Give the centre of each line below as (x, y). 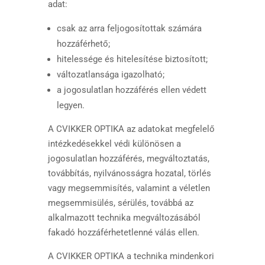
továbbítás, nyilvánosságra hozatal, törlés (129, 173)
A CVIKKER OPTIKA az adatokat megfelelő (131, 129)
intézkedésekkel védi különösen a (114, 144)
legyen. (70, 105)
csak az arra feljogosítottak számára (129, 28)
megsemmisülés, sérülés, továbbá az (120, 203)
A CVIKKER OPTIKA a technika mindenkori (131, 256)
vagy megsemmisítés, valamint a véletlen (129, 188)
